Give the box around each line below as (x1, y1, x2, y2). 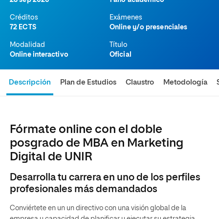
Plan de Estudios (60, 79, 117, 86)
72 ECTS (10, 24, 36, 31)
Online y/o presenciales (109, 24, 188, 31)
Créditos (10, 14, 38, 21)
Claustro (126, 79, 154, 86)
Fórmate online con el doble (10, 124, 162, 135)
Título (109, 42, 128, 48)
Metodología (163, 79, 208, 86)
